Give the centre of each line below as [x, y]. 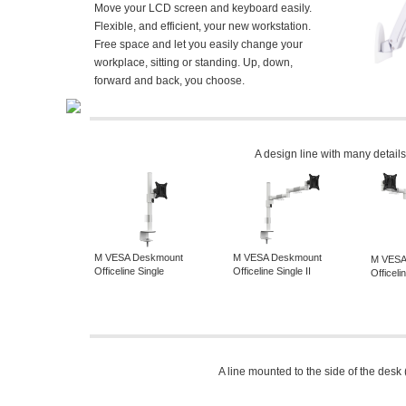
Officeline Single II [272, 271]
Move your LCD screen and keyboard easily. [203, 8]
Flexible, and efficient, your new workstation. [203, 26]
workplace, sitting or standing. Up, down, [193, 63]
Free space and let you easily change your [198, 44]
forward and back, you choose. [169, 81]
